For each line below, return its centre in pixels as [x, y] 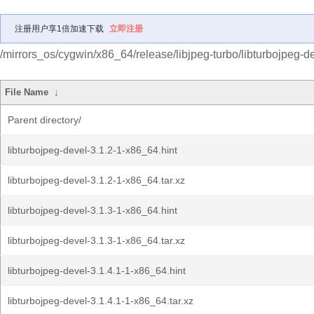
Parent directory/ [45, 120]
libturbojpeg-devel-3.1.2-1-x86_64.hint [93, 150]
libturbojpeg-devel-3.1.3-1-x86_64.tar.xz [96, 240]
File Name [27, 92]
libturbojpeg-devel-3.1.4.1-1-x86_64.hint [97, 271]
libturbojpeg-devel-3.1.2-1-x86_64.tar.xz [96, 180]
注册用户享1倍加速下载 [59, 29]
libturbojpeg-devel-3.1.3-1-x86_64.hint [93, 210]
